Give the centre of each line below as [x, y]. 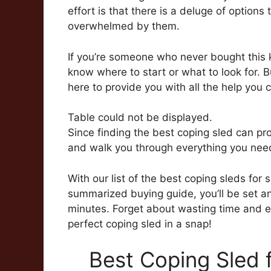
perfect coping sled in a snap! [140, 224]
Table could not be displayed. [140, 118]
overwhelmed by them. [124, 26]
